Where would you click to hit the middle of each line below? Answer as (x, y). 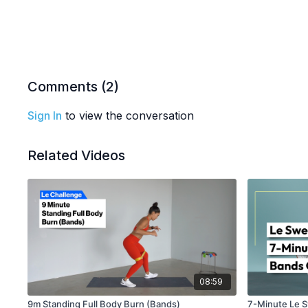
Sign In (45, 115)
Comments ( (67, 87)
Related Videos (77, 155)
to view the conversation (128, 115)
